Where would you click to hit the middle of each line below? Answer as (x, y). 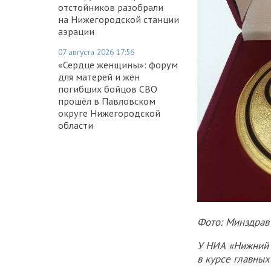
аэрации (76, 31)
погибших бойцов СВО (108, 89)
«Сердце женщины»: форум (118, 64)
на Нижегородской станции (119, 19)
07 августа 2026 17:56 (96, 52)
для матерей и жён (99, 77)
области (76, 125)
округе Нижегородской (109, 113)
